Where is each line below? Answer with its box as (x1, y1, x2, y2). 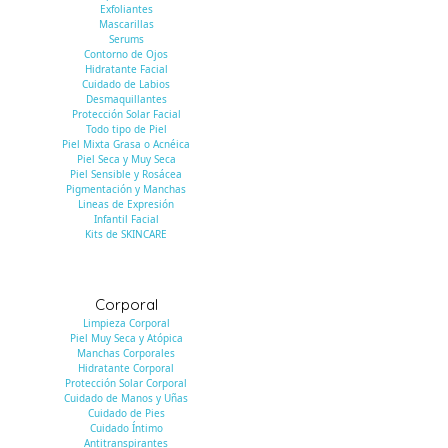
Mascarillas (98, 16, 154, 31)
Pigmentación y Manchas (66, 181, 187, 196)
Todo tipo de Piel (85, 121, 167, 136)
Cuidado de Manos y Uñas (64, 390, 189, 405)
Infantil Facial (93, 211, 159, 226)
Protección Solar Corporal (65, 375, 188, 390)
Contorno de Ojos (84, 46, 169, 61)
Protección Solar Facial (71, 106, 181, 121)
